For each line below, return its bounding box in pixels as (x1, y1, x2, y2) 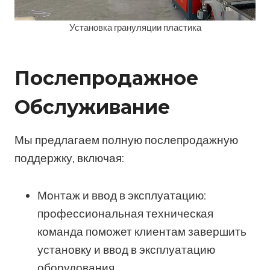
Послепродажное (14, 66, 198, 90)
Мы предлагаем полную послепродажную (14, 133, 238, 147)
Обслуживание (14, 95, 170, 119)
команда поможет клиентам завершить (37, 224, 246, 239)
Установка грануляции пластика (69, 21, 201, 33)
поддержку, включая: (14, 151, 124, 165)
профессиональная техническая (37, 206, 213, 221)
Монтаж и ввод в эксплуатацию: (37, 188, 206, 202)
